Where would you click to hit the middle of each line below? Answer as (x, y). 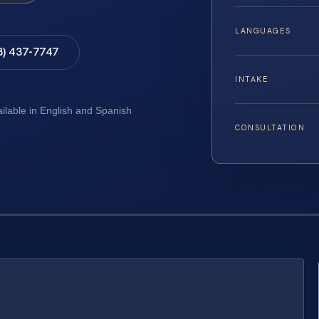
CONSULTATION (270, 128)
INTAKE (252, 79)
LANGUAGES (263, 31)
